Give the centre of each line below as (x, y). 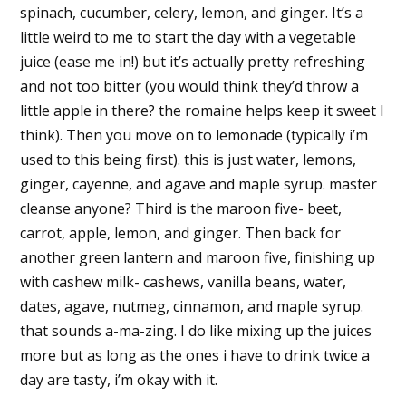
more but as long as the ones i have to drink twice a (194, 356)
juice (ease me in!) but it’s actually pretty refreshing (192, 62)
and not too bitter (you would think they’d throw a (189, 87)
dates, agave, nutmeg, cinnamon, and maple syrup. (191, 307)
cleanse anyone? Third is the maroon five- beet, (180, 209)
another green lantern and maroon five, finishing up (197, 258)
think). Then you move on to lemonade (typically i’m (193, 135)
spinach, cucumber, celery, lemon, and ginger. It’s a (191, 13)
